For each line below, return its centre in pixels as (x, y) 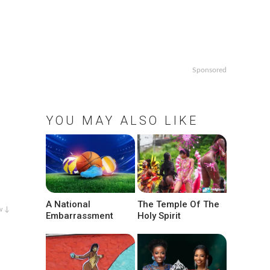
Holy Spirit (159, 216)
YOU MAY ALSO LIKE (122, 121)
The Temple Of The (179, 205)
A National (68, 205)
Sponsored (209, 70)
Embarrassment (80, 216)
